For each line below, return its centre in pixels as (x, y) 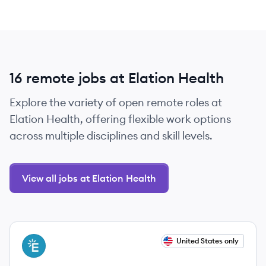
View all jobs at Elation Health (89, 178)
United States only (208, 241)
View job (40, 240)
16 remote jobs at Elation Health (117, 78)
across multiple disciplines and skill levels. (111, 136)
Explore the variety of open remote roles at (116, 102)
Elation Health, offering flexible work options (120, 119)
